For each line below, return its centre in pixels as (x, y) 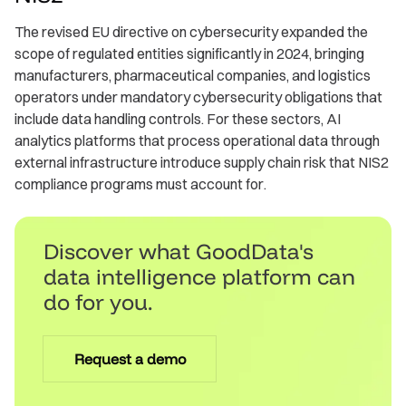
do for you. (98, 302)
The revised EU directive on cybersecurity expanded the (191, 32)
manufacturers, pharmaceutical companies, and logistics (193, 76)
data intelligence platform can (199, 277)
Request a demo (130, 359)
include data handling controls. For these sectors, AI (178, 119)
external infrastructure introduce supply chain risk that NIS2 (202, 163)
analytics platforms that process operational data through (197, 141)
